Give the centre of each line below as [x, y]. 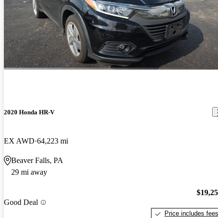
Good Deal [21, 202]
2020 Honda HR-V [29, 112]
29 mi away [29, 172]
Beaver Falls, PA [37, 160]
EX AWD [19, 141]
